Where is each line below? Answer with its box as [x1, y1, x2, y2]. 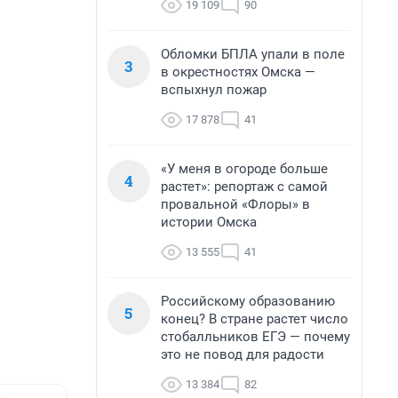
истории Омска [161, 214, 257, 230]
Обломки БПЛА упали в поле [161, 46, 345, 62]
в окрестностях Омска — [161, 64, 315, 80]
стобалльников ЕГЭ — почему [161, 329, 350, 345]
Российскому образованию [161, 293, 335, 309]
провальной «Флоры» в [161, 196, 310, 212]
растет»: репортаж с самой [161, 179, 328, 195]
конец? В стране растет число [161, 311, 348, 327]
